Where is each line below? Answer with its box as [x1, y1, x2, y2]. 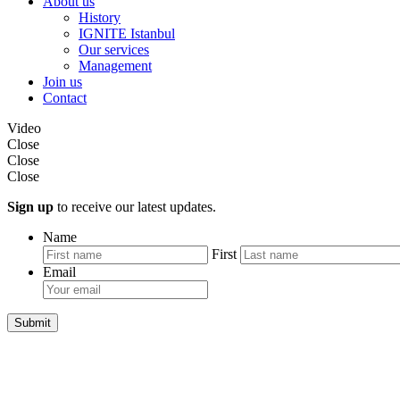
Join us [43, 73, 82, 89]
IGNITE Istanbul [79, 25, 175, 41]
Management [79, 57, 152, 73]
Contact [43, 89, 87, 105]
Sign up [7, 198, 54, 214]
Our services [79, 41, 149, 57]
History [79, 9, 121, 25]
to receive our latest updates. [54, 198, 216, 214]
